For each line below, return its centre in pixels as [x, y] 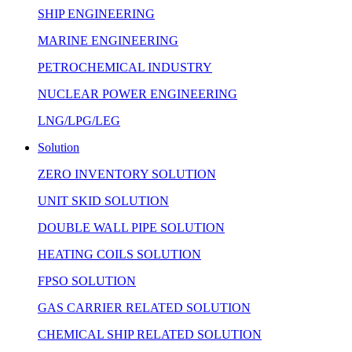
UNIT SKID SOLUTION [103, 200]
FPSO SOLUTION [87, 280]
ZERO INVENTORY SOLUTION [127, 174]
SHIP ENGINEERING [96, 13]
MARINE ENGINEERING [108, 40]
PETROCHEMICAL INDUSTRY [125, 67]
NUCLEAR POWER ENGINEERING [137, 93]
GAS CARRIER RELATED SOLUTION [144, 307]
